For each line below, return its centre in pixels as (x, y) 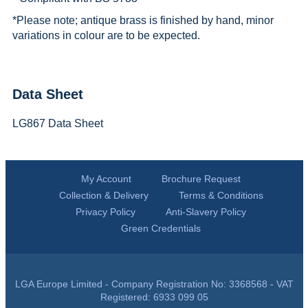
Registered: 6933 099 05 (154, 297)
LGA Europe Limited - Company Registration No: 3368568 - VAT (154, 284)
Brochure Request (201, 178)
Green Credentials (161, 228)
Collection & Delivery (103, 195)
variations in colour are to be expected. (106, 35)
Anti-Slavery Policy (206, 211)
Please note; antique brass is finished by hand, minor (145, 20)
